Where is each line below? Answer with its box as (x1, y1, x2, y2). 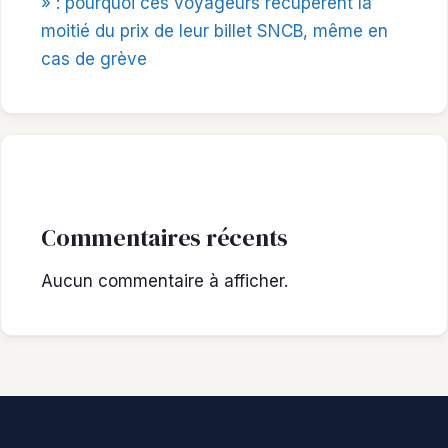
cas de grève (41, 48, 147, 69)
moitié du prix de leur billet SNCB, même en (41, 20, 388, 41)
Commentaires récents (41, 220, 289, 254)
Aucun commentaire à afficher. (41, 271, 288, 292)
